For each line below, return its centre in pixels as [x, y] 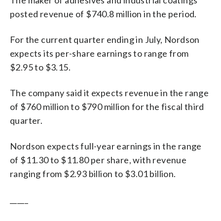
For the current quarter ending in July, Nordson [105, 39]
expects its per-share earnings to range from [99, 53]
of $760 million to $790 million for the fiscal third [107, 106]
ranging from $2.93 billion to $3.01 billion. [93, 173]
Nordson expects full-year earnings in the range [106, 146]
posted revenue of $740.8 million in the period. [103, 14]
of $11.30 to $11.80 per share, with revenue [98, 160]
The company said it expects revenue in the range [110, 92]
